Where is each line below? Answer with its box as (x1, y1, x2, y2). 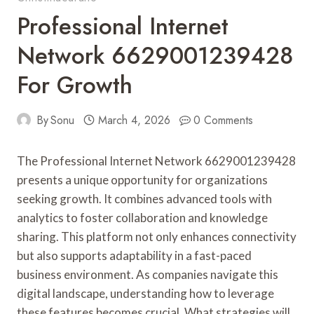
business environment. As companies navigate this (17, 266, 278, 282)
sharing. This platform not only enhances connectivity (17, 228, 296, 244)
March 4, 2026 (97, 111, 170, 128)
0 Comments (193, 111, 254, 128)
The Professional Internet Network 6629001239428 (17, 153, 296, 168)
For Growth (17, 68, 132, 102)
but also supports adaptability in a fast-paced (17, 247, 252, 263)
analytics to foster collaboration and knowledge (17, 210, 268, 225)
